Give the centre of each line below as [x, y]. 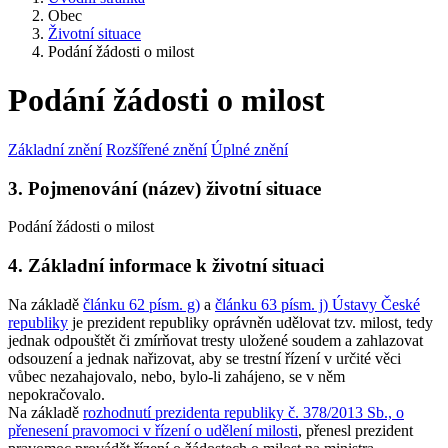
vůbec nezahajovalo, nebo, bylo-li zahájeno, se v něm [176, 376]
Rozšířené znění [156, 149]
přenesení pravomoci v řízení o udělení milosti [153, 430]
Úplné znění [249, 149]
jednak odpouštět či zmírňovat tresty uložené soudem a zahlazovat [215, 340]
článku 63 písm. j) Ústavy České [317, 304]
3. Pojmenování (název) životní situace [164, 188]
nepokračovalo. [56, 394]
